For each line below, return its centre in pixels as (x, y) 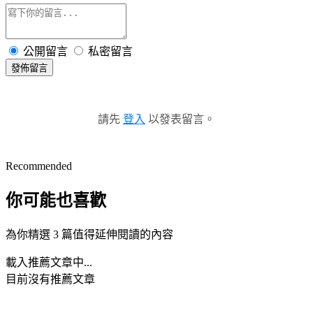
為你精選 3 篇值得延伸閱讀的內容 (89, 234)
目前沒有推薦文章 (50, 279)
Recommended (39, 166)
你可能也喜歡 (56, 200)
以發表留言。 (180, 119)
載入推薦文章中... (49, 262)
